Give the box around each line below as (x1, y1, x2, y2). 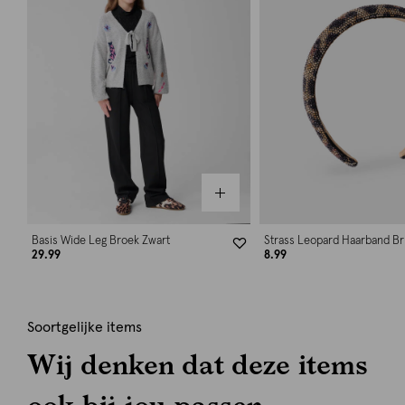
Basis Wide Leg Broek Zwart (32, 235, 170, 248)
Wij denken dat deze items (27, 347, 368, 381)
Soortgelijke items (27, 320, 142, 335)
